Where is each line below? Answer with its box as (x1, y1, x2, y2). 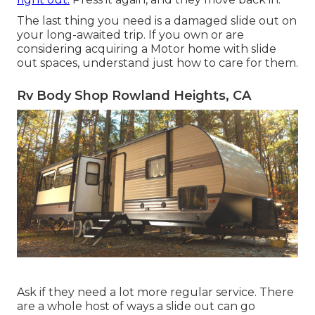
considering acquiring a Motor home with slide (17, 41, 276, 56)
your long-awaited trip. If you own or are (17, 27, 244, 41)
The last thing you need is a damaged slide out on (17, 13, 297, 27)
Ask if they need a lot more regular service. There (17, 285, 294, 299)
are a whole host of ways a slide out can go (17, 299, 255, 313)
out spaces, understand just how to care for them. (17, 56, 298, 70)
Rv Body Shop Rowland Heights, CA (17, 87, 251, 103)
